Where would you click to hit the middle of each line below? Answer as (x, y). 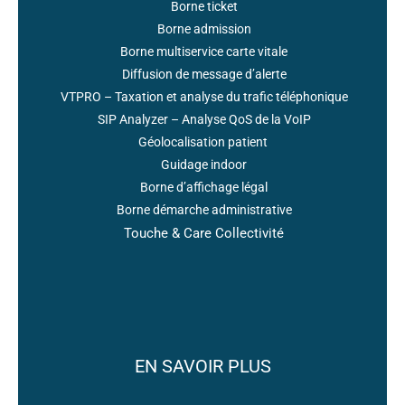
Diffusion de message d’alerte (204, 75)
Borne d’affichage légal (204, 188)
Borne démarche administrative (204, 210)
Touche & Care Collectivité (204, 234)
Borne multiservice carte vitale (204, 52)
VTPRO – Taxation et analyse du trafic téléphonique (204, 97)
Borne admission (204, 29)
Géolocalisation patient (204, 142)
